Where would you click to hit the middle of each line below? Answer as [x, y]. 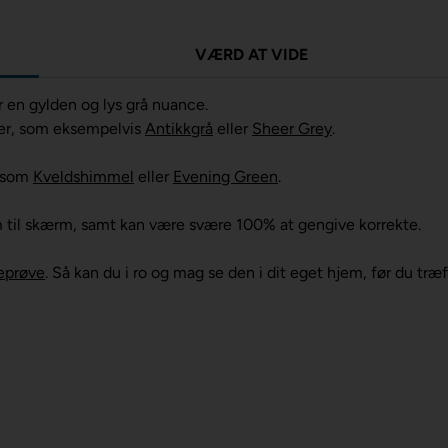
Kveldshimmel [83, 176]
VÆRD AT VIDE [251, 54]
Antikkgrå [179, 128]
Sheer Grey [292, 128]
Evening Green [225, 176]
